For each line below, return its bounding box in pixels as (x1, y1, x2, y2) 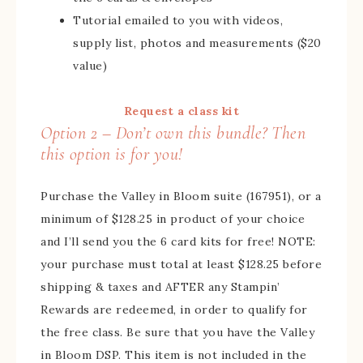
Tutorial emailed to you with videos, (73, 13, 283, 28)
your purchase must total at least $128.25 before (41, 257, 322, 271)
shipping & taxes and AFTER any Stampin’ (41, 280, 280, 294)
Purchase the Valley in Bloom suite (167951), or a (41, 189, 322, 203)
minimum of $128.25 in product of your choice (41, 211, 305, 226)
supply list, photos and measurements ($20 (73, 36, 322, 50)
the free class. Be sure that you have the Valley (41, 325, 314, 340)
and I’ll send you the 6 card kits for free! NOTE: (41, 234, 316, 249)
